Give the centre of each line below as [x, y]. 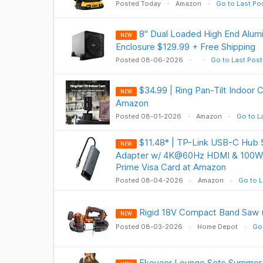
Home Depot [217, 227]
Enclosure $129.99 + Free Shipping [185, 47]
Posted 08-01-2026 [149, 116]
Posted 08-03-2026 [150, 227]
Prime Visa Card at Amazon [171, 167]
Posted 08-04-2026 [150, 180]
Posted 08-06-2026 [150, 60]
